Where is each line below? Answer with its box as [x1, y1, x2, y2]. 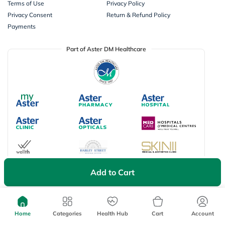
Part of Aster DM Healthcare [66, 45, 146, 53]
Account [191, 210, 214, 217]
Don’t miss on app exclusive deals [14, 214, 100, 222]
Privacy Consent [8, 11, 52, 19]
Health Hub [96, 210, 128, 217]
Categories [53, 210, 82, 217]
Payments [8, 22, 36, 30]
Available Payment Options [8, 181, 85, 189]
